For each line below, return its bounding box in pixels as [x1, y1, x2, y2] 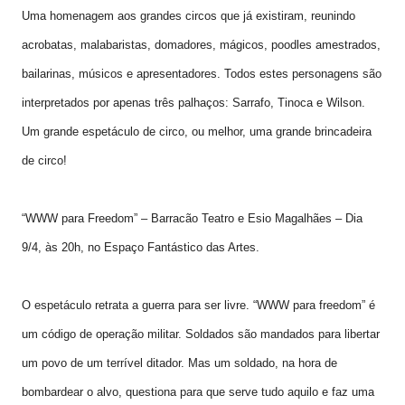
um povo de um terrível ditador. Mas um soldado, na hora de [22, 356, 337, 370]
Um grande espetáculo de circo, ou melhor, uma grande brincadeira [22, 125, 372, 138]
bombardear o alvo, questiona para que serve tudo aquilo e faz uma [22, 385, 374, 399]
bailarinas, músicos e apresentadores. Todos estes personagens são [22, 67, 381, 80]
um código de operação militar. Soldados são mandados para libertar [22, 327, 380, 341]
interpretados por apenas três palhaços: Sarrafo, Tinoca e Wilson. [22, 96, 365, 109]
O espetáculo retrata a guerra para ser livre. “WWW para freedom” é [22, 298, 375, 312]
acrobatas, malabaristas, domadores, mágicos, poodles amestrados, [22, 38, 381, 52]
